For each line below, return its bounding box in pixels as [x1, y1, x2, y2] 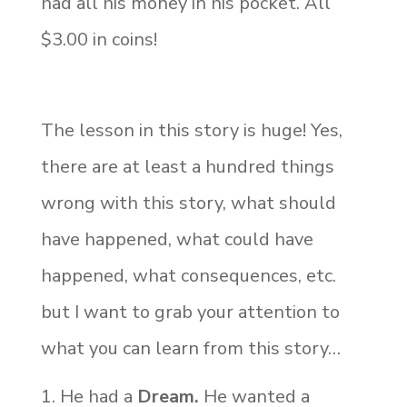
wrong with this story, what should [40, 191, 336, 216]
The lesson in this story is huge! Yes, [40, 118, 342, 144]
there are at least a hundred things [40, 154, 334, 180]
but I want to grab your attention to [40, 300, 340, 325]
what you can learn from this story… [40, 336, 341, 362]
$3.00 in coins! [40, 27, 157, 53]
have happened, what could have [40, 227, 313, 253]
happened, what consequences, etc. [40, 263, 336, 289]
